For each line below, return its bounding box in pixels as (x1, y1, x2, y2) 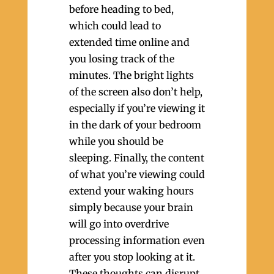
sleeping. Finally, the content (68, 152, 204, 164)
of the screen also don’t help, (68, 86, 202, 98)
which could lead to (68, 20, 161, 32)
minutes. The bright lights (68, 69, 194, 81)
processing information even (68, 234, 205, 246)
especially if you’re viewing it (68, 102, 205, 114)
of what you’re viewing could (68, 168, 205, 180)
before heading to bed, (68, 3, 174, 15)
